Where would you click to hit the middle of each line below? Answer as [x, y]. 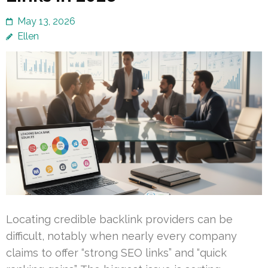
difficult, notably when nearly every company [121, 236]
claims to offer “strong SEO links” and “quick [116, 253]
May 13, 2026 [46, 22]
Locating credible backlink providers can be [119, 220]
